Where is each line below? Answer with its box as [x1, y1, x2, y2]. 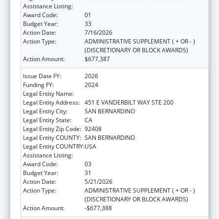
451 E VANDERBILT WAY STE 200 [85, 98, 174, 107]
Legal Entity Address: [23, 98, 80, 107]
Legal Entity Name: [23, 89, 74, 98]
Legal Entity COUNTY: [23, 133, 81, 142]
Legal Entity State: [23, 115, 71, 124]
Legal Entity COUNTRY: [23, 142, 85, 151]
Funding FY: [23, 80, 54, 89]
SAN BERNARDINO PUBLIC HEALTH [85, 89, 180, 98]
